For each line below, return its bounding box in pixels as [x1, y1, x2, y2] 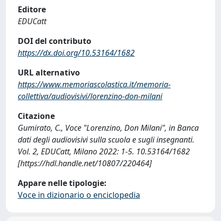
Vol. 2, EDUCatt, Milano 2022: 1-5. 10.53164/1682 [18, 146, 190, 157]
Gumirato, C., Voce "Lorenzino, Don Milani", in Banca [18, 122, 199, 133]
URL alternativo [18, 67, 80, 78]
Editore [18, 4, 46, 15]
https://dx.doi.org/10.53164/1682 [18, 47, 135, 58]
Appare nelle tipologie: [18, 178, 107, 188]
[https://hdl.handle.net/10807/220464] [18, 158, 152, 169]
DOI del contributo [18, 36, 91, 46]
